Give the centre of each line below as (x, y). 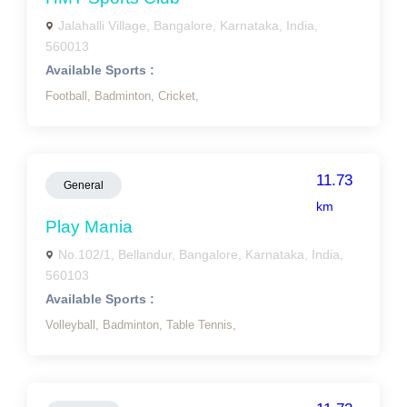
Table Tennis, (201, 325)
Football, (70, 96)
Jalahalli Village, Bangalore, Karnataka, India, (188, 25)
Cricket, (179, 96)
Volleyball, (74, 325)
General (84, 185)
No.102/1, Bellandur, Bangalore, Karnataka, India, (201, 254)
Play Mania (89, 227)
